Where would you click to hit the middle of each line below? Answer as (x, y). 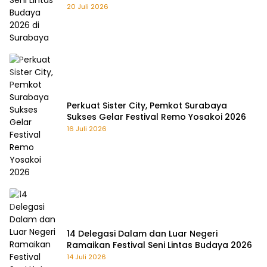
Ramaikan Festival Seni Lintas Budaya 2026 (159, 245)
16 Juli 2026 (87, 128)
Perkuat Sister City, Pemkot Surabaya (147, 105)
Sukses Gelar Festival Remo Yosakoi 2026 (156, 117)
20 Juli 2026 (88, 6)
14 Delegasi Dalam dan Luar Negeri (142, 234)
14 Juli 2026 (86, 257)
